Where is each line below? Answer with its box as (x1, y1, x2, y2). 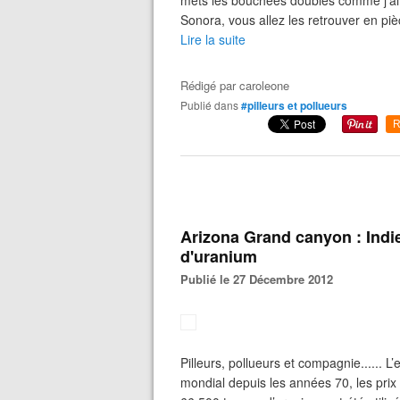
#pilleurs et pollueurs (241, 97, 347, 113)
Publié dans (187, 97, 238, 112)
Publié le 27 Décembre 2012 (188, 271, 333, 287)
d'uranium (180, 245, 257, 268)
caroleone (239, 77, 289, 94)
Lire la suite (180, 30, 246, 48)
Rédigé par (180, 77, 239, 94)
